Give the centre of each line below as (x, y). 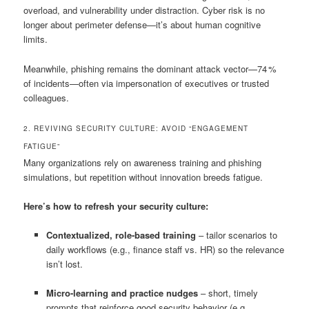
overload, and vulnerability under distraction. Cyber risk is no (144, 10)
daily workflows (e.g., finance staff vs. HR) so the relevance (165, 249)
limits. (36, 39)
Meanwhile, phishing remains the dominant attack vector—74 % (150, 68)
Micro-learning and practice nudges (122, 293)
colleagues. (47, 97)
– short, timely (228, 293)
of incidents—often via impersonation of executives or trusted (147, 83)
